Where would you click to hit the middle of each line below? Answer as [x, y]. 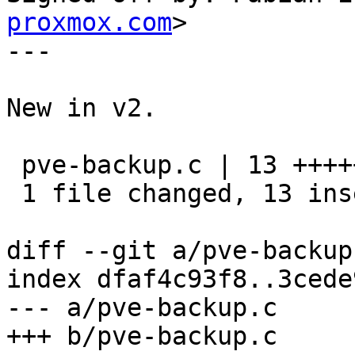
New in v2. [82, 108]
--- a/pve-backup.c [142, 308]
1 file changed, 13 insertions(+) [14, 194]
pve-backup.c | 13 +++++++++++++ [14, 165]
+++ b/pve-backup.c [142, 336]
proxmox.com [89, 23]
